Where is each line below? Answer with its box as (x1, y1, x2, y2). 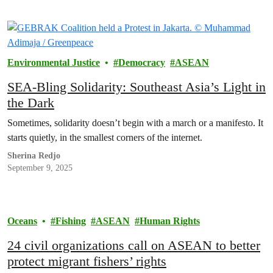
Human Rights (140, 216, 200, 226)
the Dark (7, 95, 54, 110)
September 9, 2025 (7, 163, 73, 172)
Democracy (118, 57, 165, 68)
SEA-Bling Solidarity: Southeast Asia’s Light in (7, 79, 266, 94)
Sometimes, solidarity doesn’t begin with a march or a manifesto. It (7, 118, 263, 128)
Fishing (55, 216, 86, 226)
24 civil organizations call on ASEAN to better (7, 238, 260, 253)
